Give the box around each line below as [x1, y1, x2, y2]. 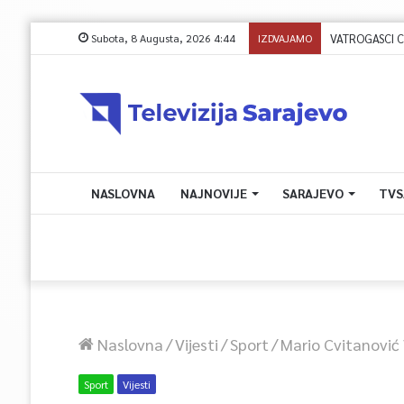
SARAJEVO [281, 185, 344, 201]
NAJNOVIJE [179, 185, 247, 201]
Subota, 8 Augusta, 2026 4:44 [87, 31, 235, 45]
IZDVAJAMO [257, 31, 312, 45]
